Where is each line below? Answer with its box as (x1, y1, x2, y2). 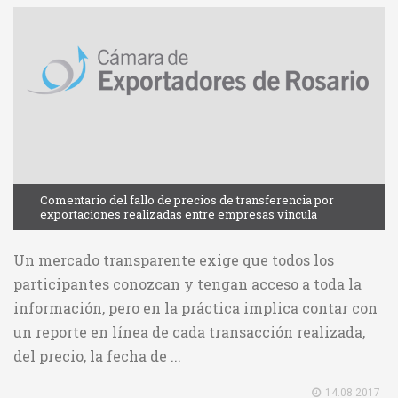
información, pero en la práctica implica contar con (13, 298, 378, 318)
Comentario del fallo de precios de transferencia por (40, 192, 334, 209)
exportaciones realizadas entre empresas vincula (40, 206, 317, 223)
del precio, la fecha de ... (13, 346, 181, 366)
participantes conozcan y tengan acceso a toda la (13, 275, 362, 294)
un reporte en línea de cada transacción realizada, (13, 322, 365, 342)
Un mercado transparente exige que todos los (13, 251, 334, 270)
